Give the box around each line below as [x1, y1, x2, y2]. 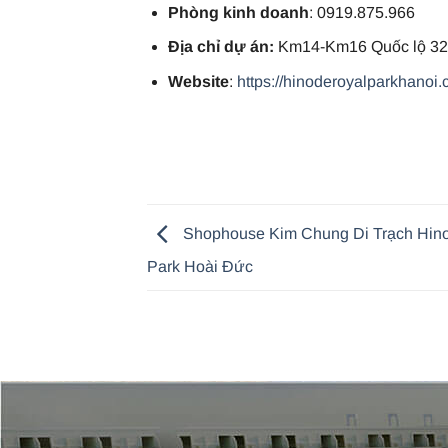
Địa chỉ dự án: [167, 38, 278, 56]
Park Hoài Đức [147, 257, 253, 275]
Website [167, 72, 229, 90]
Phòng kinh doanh [167, 3, 309, 21]
